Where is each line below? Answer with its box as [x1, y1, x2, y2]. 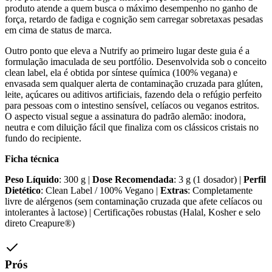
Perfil [243, 174, 266, 185]
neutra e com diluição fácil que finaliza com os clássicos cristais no [5, 122, 259, 133]
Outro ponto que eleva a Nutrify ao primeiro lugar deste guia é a [5, 46, 250, 56]
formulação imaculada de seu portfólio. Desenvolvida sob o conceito [5, 56, 267, 67]
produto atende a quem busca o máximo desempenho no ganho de [5, 3, 257, 14]
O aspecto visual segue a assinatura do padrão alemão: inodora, [5, 111, 246, 122]
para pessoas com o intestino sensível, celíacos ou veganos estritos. [5, 100, 259, 111]
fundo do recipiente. [5, 133, 81, 144]
